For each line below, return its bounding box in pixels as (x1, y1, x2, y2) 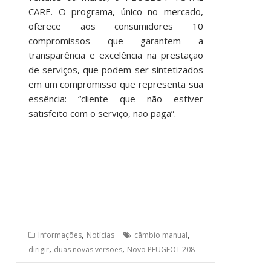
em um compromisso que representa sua (28, 78, 203, 90)
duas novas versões (53, 244, 122, 255)
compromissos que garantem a (28, 34, 203, 47)
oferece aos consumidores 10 (28, 20, 203, 32)
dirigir (28, 244, 49, 255)
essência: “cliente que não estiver (28, 93, 203, 105)
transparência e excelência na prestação (28, 49, 203, 61)
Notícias (86, 230, 114, 240)
